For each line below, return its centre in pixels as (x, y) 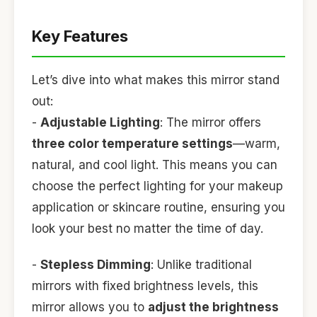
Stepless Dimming (96, 264)
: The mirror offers (211, 123)
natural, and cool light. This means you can (155, 165)
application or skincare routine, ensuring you (158, 208)
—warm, (257, 144)
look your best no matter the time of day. (148, 229)
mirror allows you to (90, 307)
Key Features (80, 36)
